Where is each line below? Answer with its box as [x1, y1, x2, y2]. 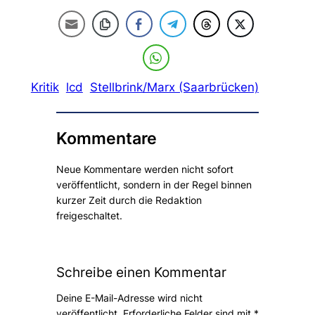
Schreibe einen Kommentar [56, 263, 226, 281]
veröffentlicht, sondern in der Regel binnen [56, 179, 252, 191]
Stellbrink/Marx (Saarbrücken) [89, 80, 259, 95]
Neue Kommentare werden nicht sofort [56, 163, 233, 176]
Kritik [30, 80, 59, 95]
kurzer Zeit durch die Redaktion [56, 194, 202, 207]
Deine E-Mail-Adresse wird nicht [56, 292, 202, 304]
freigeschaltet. [56, 210, 122, 222]
